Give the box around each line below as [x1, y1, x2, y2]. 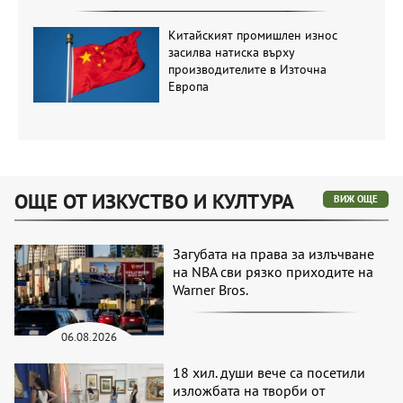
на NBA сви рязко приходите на [173, 263, 374, 282]
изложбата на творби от [173, 381, 326, 399]
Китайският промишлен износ [167, 26, 337, 43]
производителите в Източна [167, 60, 327, 77]
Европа [167, 77, 209, 94]
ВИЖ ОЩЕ [334, 193, 378, 206]
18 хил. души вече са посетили [173, 363, 366, 381]
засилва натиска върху [167, 43, 294, 60]
